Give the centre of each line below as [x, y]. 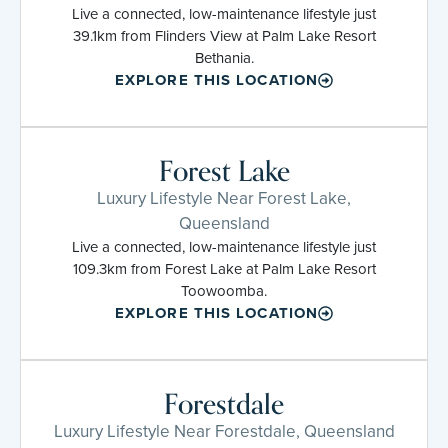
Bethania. [224, 57]
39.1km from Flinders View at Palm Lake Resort [224, 35]
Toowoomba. [224, 290]
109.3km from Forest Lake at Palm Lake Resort [224, 268]
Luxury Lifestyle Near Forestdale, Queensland [224, 431]
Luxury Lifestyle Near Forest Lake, [224, 198]
